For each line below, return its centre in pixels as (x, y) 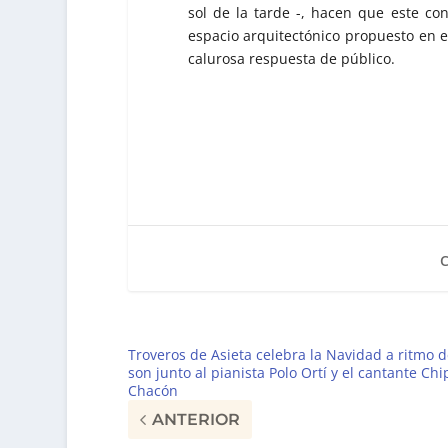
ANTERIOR (195, 419)
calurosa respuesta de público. (291, 58)
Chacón (154, 390)
